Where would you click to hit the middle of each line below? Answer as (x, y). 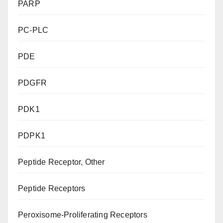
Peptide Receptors (52, 189)
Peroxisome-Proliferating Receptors (83, 215)
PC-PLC (33, 30)
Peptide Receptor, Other (61, 162)
